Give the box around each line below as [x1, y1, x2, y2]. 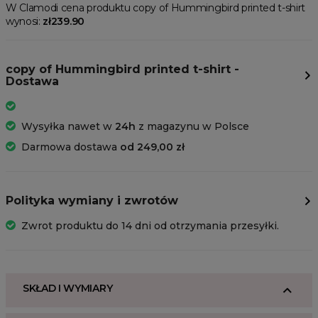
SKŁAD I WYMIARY [23, 282, 113, 295]
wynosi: [6, 15, 43, 28]
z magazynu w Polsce [136, 120, 249, 133]
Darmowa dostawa [21, 141, 120, 154]
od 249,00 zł [120, 141, 185, 154]
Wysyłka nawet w [21, 120, 115, 133]
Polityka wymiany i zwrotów [6, 194, 178, 208]
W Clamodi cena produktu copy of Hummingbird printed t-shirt [6, 1, 306, 15]
